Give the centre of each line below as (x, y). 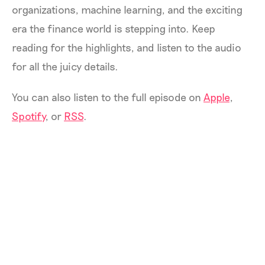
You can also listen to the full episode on (108, 97)
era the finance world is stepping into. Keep (114, 28)
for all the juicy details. (66, 66)
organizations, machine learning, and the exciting (127, 9)
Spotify (28, 116)
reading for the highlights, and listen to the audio (127, 47)
